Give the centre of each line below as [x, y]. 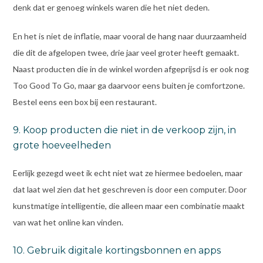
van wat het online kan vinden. [68, 222]
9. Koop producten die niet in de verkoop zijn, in [124, 130]
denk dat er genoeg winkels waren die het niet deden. [111, 7]
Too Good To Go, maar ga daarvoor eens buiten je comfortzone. [129, 85]
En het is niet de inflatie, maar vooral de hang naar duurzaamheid [129, 36]
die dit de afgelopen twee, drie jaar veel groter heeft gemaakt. [126, 52]
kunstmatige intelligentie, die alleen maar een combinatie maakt [129, 206]
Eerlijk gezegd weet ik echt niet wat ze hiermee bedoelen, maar [127, 173]
